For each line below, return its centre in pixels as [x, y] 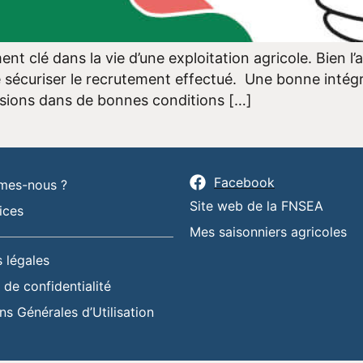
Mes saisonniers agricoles [268, 231]
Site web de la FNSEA [256, 205]
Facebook [244, 182]
